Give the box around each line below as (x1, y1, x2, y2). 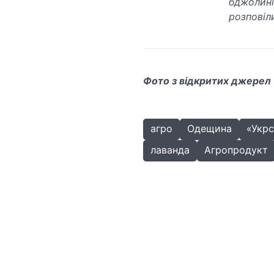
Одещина (187, 122, 232, 135)
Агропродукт (204, 144, 268, 157)
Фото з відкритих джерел (143, 75, 271, 87)
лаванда (150, 144, 190, 157)
